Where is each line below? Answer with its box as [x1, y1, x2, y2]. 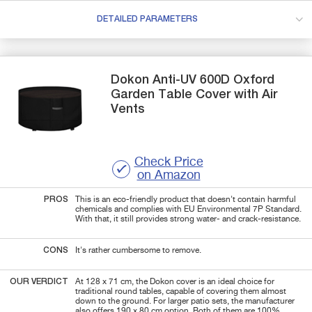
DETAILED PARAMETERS [96, 15, 198, 24]
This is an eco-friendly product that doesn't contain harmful [75, 195, 296, 204]
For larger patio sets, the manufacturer [153, 297, 295, 306]
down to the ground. [75, 297, 153, 306]
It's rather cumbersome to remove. [75, 246, 201, 255]
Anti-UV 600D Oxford [153, 73, 275, 86]
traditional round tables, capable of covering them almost [75, 287, 286, 296]
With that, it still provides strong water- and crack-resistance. [75, 214, 301, 224]
